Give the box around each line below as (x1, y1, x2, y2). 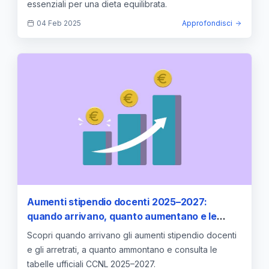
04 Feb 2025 (37, 18, 81, 28)
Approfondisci (182, 18, 232, 28)
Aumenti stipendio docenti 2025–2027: (27, 196, 207, 208)
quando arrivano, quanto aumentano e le (27, 210, 217, 223)
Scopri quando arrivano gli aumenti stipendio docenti (27, 230, 237, 241)
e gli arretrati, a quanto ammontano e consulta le (27, 244, 217, 255)
